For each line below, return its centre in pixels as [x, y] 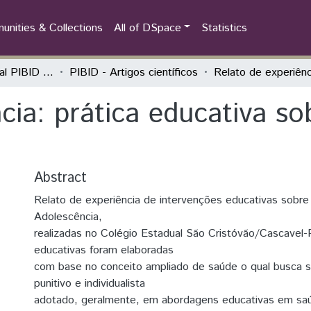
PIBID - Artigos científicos [134, 73]
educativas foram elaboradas [104, 250]
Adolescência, [68, 217]
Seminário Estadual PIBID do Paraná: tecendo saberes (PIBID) [48, 73]
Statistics [225, 28]
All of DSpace [147, 28]
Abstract [60, 178]
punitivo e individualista [90, 284]
